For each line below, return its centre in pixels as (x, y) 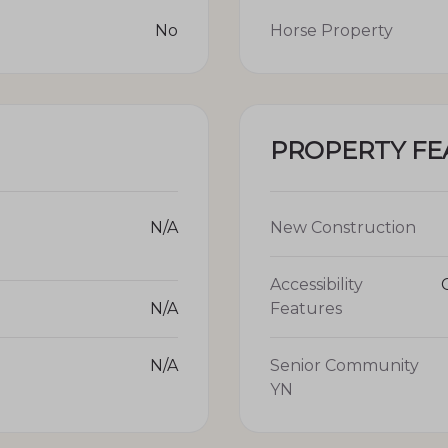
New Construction (343, 227)
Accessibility (316, 284)
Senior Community (344, 365)
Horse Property (331, 30)
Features (306, 308)
